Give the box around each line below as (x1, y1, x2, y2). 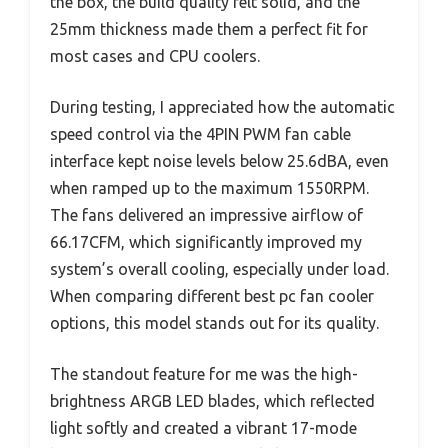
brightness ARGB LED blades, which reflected (50, 392, 375, 411)
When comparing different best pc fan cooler (50, 287, 374, 306)
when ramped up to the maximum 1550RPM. (50, 179, 369, 198)
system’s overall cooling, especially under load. (50, 260, 389, 279)
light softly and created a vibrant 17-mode (50, 419, 357, 438)
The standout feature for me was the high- (50, 365, 358, 384)
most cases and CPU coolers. (50, 47, 260, 66)
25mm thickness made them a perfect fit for (50, 20, 368, 39)
